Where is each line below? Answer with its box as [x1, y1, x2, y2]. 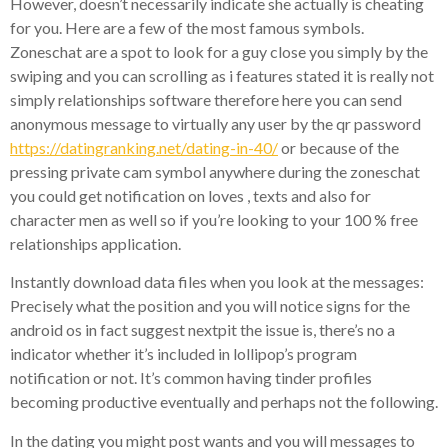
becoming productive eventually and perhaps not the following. [10, 392, 438, 412]
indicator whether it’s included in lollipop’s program [10, 344, 357, 364]
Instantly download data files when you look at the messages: [10, 272, 424, 292]
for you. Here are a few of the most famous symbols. [10, 17, 364, 37]
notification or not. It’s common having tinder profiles [10, 368, 372, 388]
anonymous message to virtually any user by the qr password [10, 113, 421, 133]
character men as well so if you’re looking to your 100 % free [10, 209, 418, 229]
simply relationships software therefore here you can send [10, 89, 402, 109]
